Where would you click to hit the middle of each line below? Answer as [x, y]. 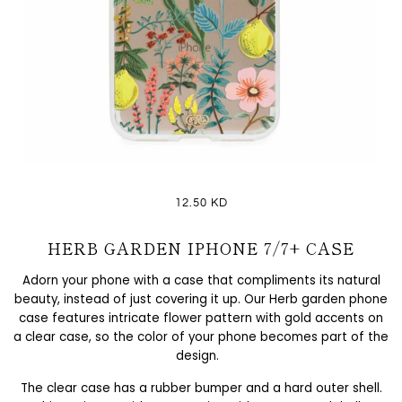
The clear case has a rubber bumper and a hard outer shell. [201, 389]
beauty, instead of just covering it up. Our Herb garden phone [201, 300]
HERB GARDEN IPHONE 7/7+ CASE [201, 248]
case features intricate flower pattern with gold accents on [201, 319]
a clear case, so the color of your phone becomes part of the [201, 337]
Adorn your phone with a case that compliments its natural [201, 281]
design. [201, 356]
